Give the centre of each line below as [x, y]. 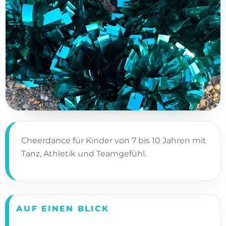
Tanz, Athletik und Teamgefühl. [84, 154]
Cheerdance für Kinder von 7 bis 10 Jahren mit [114, 140]
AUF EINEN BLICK [63, 208]
